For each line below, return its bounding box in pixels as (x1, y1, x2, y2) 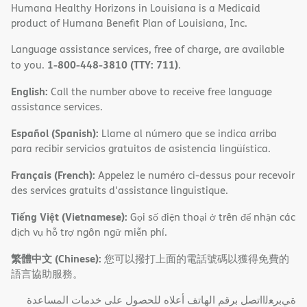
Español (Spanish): (11, 125, 99, 141)
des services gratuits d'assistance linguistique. (11, 183, 228, 198)
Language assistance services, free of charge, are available (11, 42, 284, 57)
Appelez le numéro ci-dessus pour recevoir (95, 168, 295, 183)
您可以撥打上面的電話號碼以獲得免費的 (101, 251, 289, 267)
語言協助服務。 (11, 267, 83, 282)
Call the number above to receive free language (48, 84, 272, 99)
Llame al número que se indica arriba (99, 126, 277, 141)
